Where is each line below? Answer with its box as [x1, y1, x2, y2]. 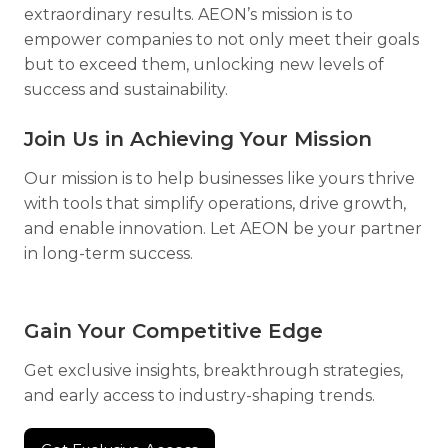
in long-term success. [24, 244, 193, 263]
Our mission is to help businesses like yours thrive [24, 169, 415, 188]
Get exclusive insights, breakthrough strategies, [24, 361, 403, 380]
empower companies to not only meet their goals [24, 30, 419, 49]
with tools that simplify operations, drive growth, [24, 194, 406, 213]
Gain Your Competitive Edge [24, 319, 323, 343]
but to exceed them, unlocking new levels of [24, 55, 384, 74]
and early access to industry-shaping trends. [24, 386, 375, 405]
